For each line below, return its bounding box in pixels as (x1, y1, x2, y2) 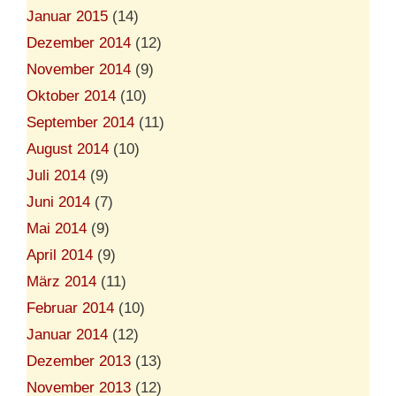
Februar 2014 (27, 299, 114, 316)
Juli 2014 (27, 166, 86, 184)
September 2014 (27, 113, 134, 131)
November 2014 (27, 60, 131, 78)
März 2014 (27, 272, 96, 290)
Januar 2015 (27, 7, 108, 25)
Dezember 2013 (27, 352, 131, 369)
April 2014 (27, 246, 93, 263)
